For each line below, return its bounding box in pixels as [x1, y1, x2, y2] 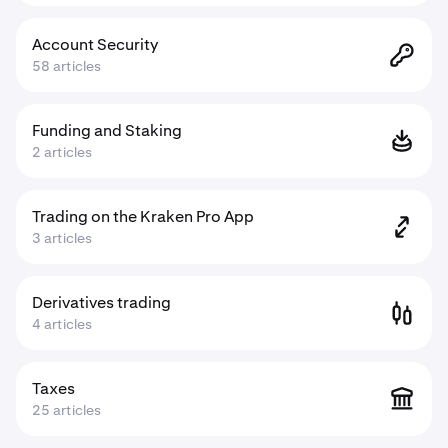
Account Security [32, 34, 158, 55]
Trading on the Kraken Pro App [32, 206, 254, 227]
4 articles [32, 315, 92, 333]
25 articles [32, 401, 101, 419]
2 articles [32, 143, 92, 161]
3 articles [32, 229, 92, 247]
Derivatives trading [32, 292, 171, 313]
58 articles [32, 57, 101, 75]
